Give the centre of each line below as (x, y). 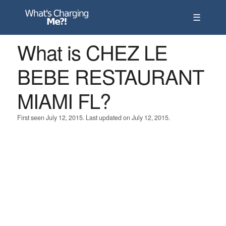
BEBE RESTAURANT (110, 76)
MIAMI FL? (64, 100)
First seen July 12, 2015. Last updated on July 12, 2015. (93, 118)
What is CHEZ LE (92, 52)
